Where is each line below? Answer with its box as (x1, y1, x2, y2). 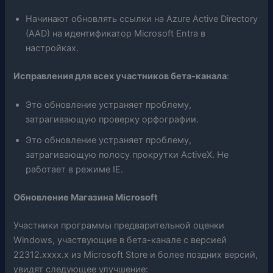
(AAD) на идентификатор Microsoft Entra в (26, 28, 206, 40)
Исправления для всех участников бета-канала (13, 70, 227, 82)
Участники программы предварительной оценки (13, 220, 225, 232)
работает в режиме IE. (26, 164, 124, 175)
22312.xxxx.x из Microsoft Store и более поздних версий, (13, 249, 258, 261)
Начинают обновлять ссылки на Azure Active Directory (26, 13, 258, 25)
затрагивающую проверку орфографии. (26, 114, 199, 126)
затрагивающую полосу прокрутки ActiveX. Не (26, 149, 229, 161)
